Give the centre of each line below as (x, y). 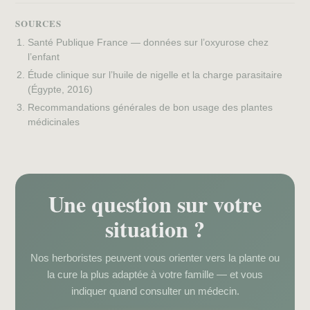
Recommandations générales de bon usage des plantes (150, 108)
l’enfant (44, 57)
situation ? (155, 229)
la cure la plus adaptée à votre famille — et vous (155, 275)
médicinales (54, 122)
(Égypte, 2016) (60, 90)
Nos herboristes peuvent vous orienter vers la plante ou (155, 258)
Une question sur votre (155, 204)
